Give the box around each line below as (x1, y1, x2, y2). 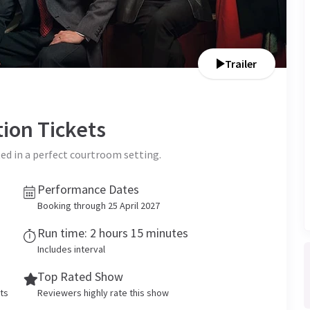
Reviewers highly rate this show (37, 286, 169, 299)
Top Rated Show (37, 268, 123, 284)
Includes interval (37, 243, 105, 255)
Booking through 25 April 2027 (37, 199, 160, 212)
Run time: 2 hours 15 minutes (37, 225, 188, 241)
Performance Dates (37, 181, 139, 197)
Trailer (225, 57, 257, 71)
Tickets (33, 116, 106, 143)
